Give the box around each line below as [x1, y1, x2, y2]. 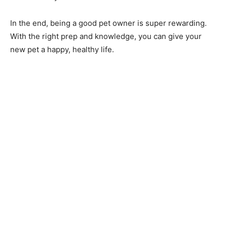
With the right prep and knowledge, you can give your [10, 31, 202, 41]
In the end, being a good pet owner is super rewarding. [10, 18, 207, 28]
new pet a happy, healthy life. [10, 44, 114, 54]
